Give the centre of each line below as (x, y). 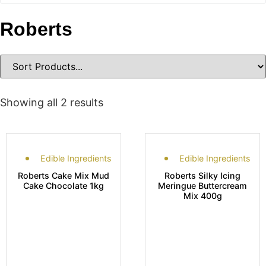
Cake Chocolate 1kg (64, 185)
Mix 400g (202, 195)
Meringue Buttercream (202, 185)
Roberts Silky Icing (202, 175)
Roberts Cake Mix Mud (64, 175)
